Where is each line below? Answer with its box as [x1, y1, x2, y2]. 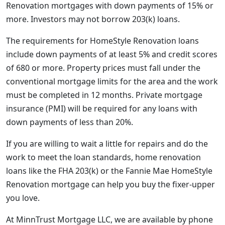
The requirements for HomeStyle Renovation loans [6, 35, 199, 46]
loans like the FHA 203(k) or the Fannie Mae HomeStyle [6, 165, 212, 176]
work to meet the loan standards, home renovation [6, 152, 201, 163]
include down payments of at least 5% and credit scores [6, 49, 217, 60]
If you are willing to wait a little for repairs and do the [6, 138, 208, 149]
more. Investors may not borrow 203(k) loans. [6, 14, 180, 25]
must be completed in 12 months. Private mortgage [6, 89, 202, 100]
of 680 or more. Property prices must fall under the [6, 62, 200, 73]
